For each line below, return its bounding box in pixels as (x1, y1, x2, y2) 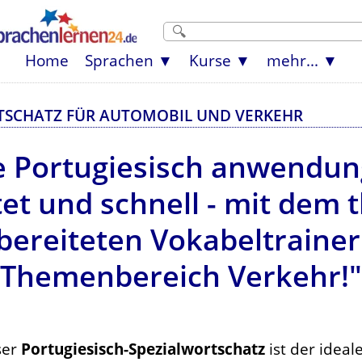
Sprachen (84, 50, 154, 70)
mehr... (266, 50, 318, 70)
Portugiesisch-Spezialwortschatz (21, 339, 265, 359)
